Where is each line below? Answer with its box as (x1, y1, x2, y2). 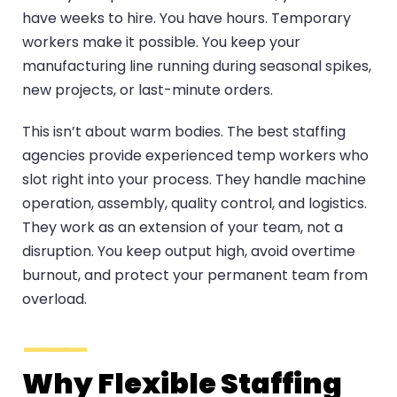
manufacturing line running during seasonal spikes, (22, 56, 371, 77)
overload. (22, 289, 87, 310)
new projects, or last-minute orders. (22, 80, 273, 101)
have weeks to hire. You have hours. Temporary (22, 8, 351, 29)
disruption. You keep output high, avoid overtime (22, 241, 355, 262)
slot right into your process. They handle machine (22, 169, 366, 191)
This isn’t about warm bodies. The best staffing (22, 121, 346, 143)
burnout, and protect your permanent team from (22, 265, 368, 286)
